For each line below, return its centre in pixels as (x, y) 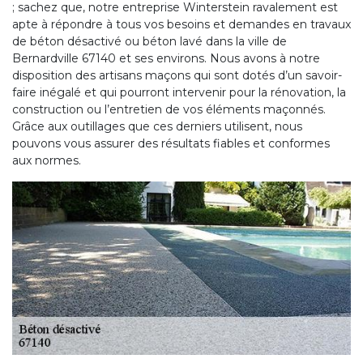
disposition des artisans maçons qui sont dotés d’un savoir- (177, 75)
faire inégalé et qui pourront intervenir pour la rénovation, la (179, 92)
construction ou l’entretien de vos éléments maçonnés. (169, 109)
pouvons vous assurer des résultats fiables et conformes (171, 143)
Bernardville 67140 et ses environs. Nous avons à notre (166, 58)
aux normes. (47, 160)
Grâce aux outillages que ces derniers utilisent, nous (157, 126)
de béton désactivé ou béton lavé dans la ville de (149, 41)
